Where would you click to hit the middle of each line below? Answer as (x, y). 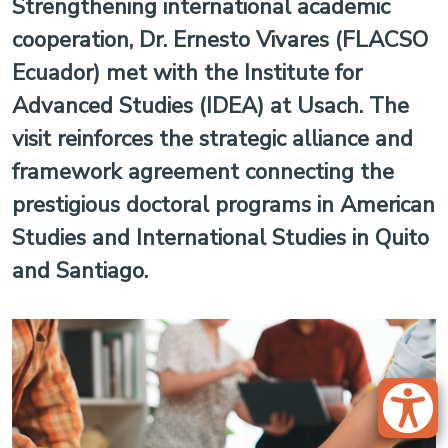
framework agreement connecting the (203, 171)
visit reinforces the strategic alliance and (212, 138)
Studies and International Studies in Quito (220, 237)
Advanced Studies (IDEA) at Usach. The (210, 105)
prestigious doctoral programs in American (223, 204)
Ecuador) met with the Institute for (187, 72)
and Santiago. (80, 270)
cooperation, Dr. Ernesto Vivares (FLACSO (220, 39)
